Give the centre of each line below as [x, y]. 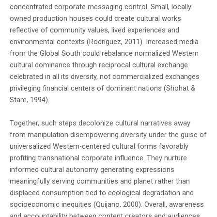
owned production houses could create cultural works [95, 19]
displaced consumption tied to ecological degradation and [102, 193]
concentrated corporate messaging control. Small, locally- [102, 7]
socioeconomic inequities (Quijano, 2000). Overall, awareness [107, 205]
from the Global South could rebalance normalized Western [104, 54]
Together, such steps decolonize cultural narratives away [100, 123]
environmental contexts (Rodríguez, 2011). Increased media [104, 42]
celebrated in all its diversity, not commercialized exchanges [105, 77]
